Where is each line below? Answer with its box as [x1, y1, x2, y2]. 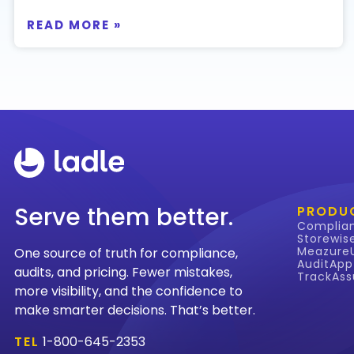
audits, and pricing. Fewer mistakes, [14, 262, 232, 281]
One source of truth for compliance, [14, 243, 238, 262]
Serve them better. [14, 200, 233, 234]
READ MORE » [27, 16, 122, 33]
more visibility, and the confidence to [14, 281, 243, 300]
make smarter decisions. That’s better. [14, 300, 255, 319]
